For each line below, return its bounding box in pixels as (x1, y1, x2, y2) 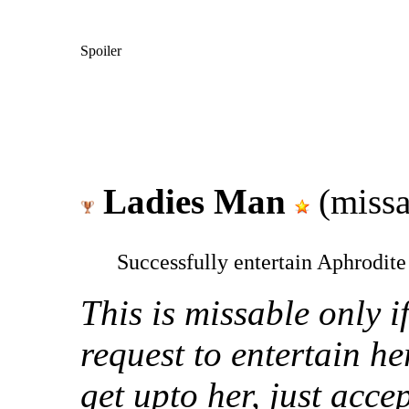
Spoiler (80, 42, 121, 58)
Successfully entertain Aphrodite (117, 248, 406, 274)
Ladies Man (103, 181, 286, 221)
